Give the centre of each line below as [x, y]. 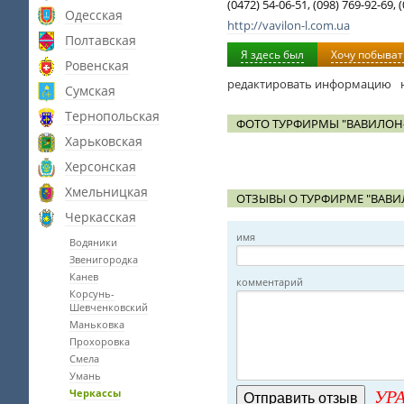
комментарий [270, 282]
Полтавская [101, 40]
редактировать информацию [309, 84]
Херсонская [101, 166]
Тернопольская [112, 116]
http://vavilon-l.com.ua [289, 25]
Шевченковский [109, 307]
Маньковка [97, 324]
